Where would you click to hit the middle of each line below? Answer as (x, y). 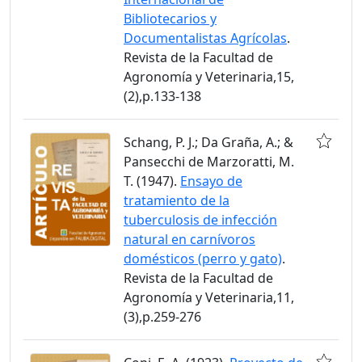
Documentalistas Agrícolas (205, 38)
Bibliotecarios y (170, 19)
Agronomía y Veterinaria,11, (209, 298)
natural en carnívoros (189, 240)
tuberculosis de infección (200, 220)
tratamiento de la (177, 201)
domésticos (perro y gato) (203, 259)
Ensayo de (211, 181)
